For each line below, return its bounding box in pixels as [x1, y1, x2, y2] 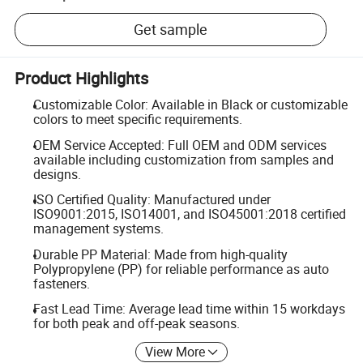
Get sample [134, 19, 208, 40]
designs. [32, 164, 81, 183]
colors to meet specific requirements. [32, 110, 242, 128]
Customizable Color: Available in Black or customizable [32, 96, 348, 113]
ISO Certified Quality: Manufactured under [32, 190, 271, 209]
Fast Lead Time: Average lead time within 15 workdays [32, 300, 345, 318]
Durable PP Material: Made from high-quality [32, 245, 288, 263]
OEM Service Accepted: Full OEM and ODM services [32, 135, 327, 154]
